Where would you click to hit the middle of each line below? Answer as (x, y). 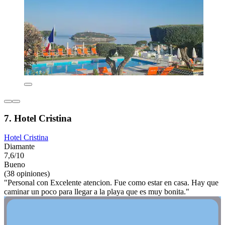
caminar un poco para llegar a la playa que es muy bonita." (97, 192)
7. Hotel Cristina (38, 118)
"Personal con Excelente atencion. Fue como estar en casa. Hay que (111, 183)
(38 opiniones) (27, 174)
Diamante (19, 147)
